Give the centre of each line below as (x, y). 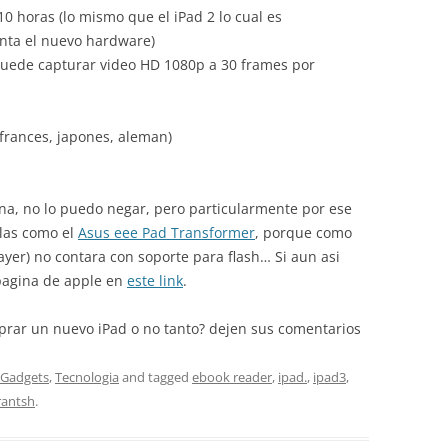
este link (155, 280)
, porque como (303, 232)
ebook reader (232, 377)
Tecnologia (87, 377)
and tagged (155, 377)
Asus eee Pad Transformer (166, 232)
